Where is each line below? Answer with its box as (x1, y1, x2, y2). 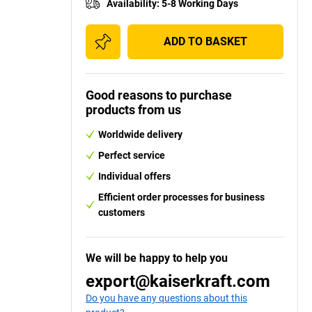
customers (98, 206, 145, 218)
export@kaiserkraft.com (86, 271, 270, 291)
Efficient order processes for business (98, 191, 265, 203)
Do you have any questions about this (86, 292, 247, 304)
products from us (86, 102, 181, 117)
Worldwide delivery (98, 128, 182, 140)
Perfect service (98, 149, 165, 161)
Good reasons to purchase (86, 87, 232, 102)
